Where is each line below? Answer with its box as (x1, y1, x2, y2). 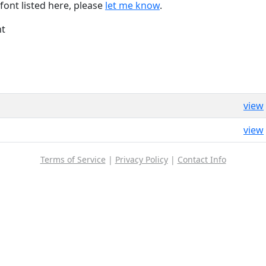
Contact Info (177, 153, 226, 165)
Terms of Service (40, 153, 106, 165)
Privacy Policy (115, 153, 168, 165)
